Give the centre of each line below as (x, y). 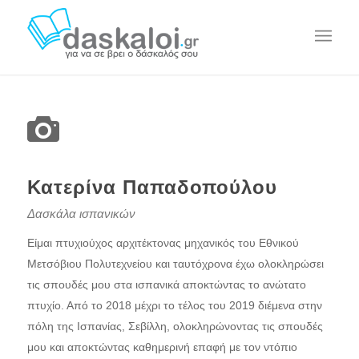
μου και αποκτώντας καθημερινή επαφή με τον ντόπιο (162, 347)
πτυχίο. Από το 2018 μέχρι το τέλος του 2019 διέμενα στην (174, 305)
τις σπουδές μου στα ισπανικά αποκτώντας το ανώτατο (166, 284)
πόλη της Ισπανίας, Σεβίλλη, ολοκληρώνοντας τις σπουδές (175, 326)
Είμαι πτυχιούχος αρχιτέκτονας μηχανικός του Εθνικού (163, 243)
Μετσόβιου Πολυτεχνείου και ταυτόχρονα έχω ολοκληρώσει (175, 264)
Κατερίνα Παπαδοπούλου (152, 187)
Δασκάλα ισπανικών (81, 214)
